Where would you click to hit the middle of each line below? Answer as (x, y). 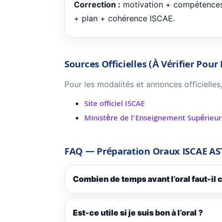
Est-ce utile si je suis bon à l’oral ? (138, 213)
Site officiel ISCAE (114, 105)
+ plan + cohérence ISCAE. (124, 19)
